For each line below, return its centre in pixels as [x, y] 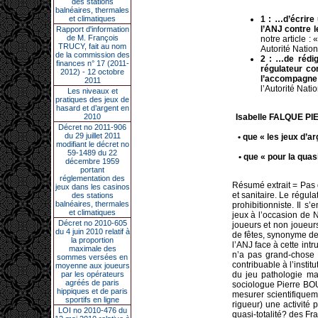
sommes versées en [92, 257]
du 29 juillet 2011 [92, 136]
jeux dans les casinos [92, 187]
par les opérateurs [92, 274]
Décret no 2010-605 [92, 223]
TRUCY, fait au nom [92, 46]
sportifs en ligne [92, 300]
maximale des [92, 248]
